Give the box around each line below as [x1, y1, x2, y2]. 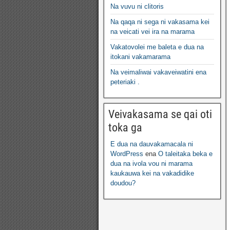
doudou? [110, 179, 136, 187]
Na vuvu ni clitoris [110, 3, 164, 10]
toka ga [108, 121, 142, 134]
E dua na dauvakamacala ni [110, 140, 193, 148]
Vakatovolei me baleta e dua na [110, 43, 204, 51]
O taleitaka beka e [158, 150, 213, 158]
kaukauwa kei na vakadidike [110, 169, 194, 177]
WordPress [110, 150, 143, 158]
